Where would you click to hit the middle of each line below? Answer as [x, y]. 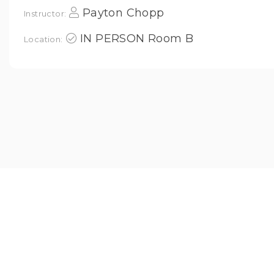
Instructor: [45, 13]
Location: [43, 39]
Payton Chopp [123, 13]
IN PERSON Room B [137, 39]
